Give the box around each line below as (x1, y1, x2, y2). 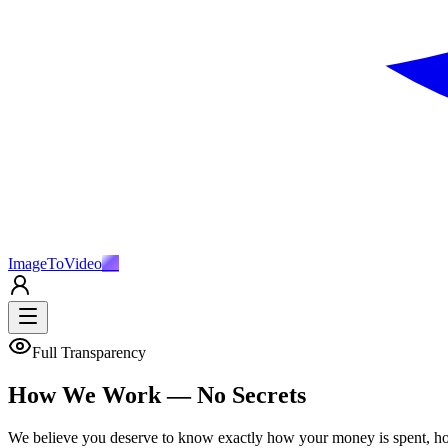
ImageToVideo (8, 255, 102, 272)
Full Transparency (32, 344, 146, 361)
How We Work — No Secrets (8, 381, 306, 408)
